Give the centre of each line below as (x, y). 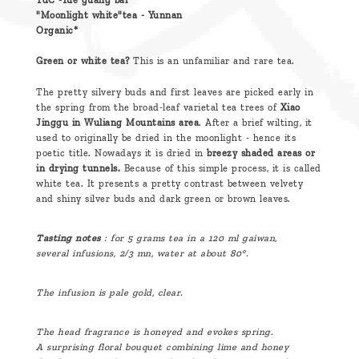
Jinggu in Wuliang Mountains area (117, 123)
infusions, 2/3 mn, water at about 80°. (158, 254)
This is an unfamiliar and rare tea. (212, 61)
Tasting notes (69, 238)
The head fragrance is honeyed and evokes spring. (155, 332)
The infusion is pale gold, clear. (110, 293)
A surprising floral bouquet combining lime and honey (162, 347)
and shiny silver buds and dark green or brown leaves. (163, 199)
